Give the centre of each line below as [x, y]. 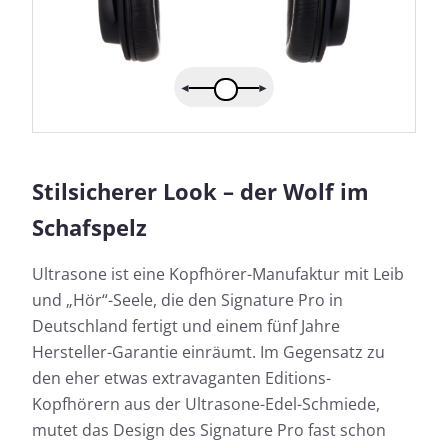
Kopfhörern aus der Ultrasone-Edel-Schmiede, [206, 404]
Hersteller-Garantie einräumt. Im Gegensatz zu [208, 352]
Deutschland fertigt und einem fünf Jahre [186, 326]
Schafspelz [89, 227]
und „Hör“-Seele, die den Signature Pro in [187, 300]
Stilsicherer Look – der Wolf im [200, 191]
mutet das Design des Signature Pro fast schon [209, 430]
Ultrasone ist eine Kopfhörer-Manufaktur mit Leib [218, 274]
